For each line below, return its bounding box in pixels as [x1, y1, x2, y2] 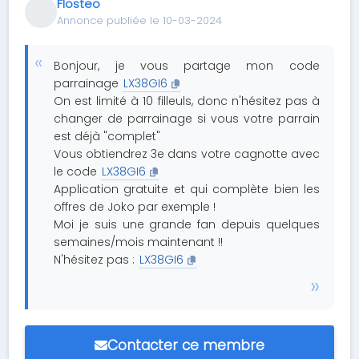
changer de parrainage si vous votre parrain [54, 111, 320, 127]
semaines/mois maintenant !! [54, 234, 224, 250]
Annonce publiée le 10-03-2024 [57, 13, 223, 28]
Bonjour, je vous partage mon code [54, 58, 320, 74]
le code [54, 163, 101, 179]
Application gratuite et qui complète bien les [54, 181, 320, 197]
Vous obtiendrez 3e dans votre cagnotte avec [54, 146, 320, 162]
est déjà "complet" [54, 128, 161, 144]
